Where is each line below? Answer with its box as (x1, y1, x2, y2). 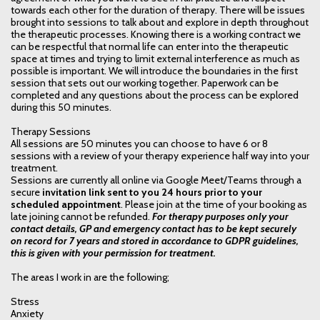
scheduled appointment (11, 197, 121, 211)
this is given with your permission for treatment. (11, 246, 216, 259)
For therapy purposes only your (150, 209, 289, 223)
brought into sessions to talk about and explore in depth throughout (11, 15, 309, 29)
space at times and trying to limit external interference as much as (11, 51, 300, 65)
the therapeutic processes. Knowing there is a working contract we (11, 27, 301, 41)
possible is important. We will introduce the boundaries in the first (11, 64, 298, 77)
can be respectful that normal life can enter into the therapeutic (11, 39, 289, 53)
